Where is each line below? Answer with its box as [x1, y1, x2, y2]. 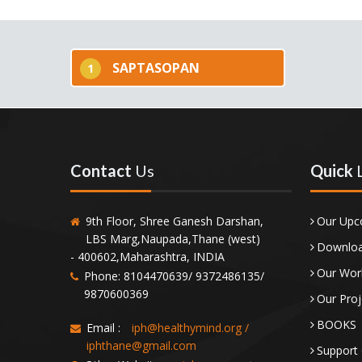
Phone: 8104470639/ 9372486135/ [84, 268, 264, 284]
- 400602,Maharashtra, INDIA [70, 249, 225, 264]
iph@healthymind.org [132, 320, 242, 335]
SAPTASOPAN [112, 59, 200, 77]
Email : [86, 320, 120, 335]
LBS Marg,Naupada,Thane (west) [86, 231, 260, 246]
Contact [70, 161, 135, 180]
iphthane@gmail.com [86, 338, 196, 353]
